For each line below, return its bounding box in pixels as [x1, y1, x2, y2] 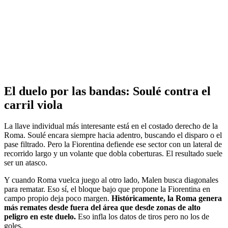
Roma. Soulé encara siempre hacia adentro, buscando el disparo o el [4, 131, 222, 140]
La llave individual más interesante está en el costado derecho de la [4, 122, 218, 131]
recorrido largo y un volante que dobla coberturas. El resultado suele [4, 149, 222, 158]
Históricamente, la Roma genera [111, 194, 222, 203]
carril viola [4, 98, 63, 111]
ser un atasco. [4, 158, 47, 167]
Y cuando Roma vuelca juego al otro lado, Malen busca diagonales [4, 176, 218, 185]
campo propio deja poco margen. [4, 194, 111, 203]
